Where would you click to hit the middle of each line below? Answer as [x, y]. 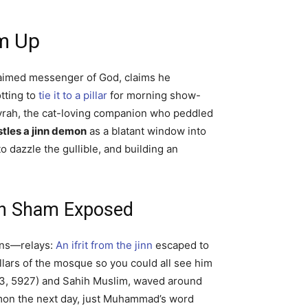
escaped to [181, 245]
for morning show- [154, 96]
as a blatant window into [146, 131]
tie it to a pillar [73, 96]
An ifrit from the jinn [104, 245]
